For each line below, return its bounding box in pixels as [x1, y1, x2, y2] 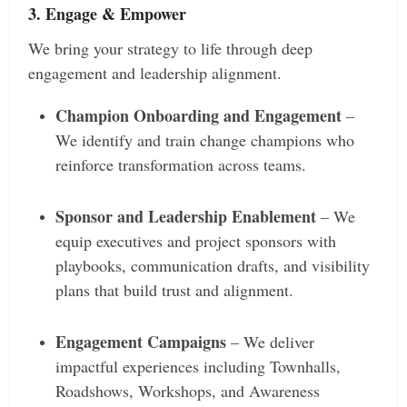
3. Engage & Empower [28, 2, 187, 26]
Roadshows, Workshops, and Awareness [55, 380, 321, 402]
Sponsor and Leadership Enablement [55, 204, 317, 229]
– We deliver [226, 331, 315, 353]
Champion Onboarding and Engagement [55, 104, 342, 128]
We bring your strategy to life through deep [28, 37, 313, 60]
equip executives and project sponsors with [55, 230, 337, 253]
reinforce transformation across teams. [55, 154, 307, 176]
